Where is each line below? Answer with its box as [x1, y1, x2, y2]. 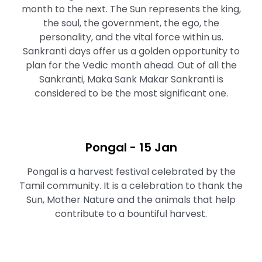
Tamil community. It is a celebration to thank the [19, 179, 243, 192]
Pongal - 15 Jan [85, 139, 177, 156]
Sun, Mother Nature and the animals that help [26, 193, 236, 206]
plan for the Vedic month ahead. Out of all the [25, 58, 237, 72]
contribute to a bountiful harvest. [55, 207, 207, 220]
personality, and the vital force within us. [39, 30, 223, 44]
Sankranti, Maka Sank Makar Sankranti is [39, 73, 223, 86]
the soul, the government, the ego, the [43, 16, 219, 30]
